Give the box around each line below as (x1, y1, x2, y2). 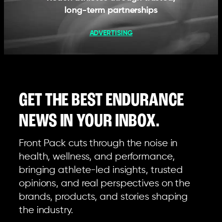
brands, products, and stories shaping (19, 192, 188, 202)
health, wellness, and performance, (19, 152, 175, 162)
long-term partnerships (64, 5, 158, 15)
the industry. (19, 206, 73, 216)
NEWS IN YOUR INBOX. (19, 112, 160, 131)
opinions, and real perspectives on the (19, 179, 191, 189)
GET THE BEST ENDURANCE (19, 91, 184, 111)
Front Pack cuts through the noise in (19, 139, 178, 149)
